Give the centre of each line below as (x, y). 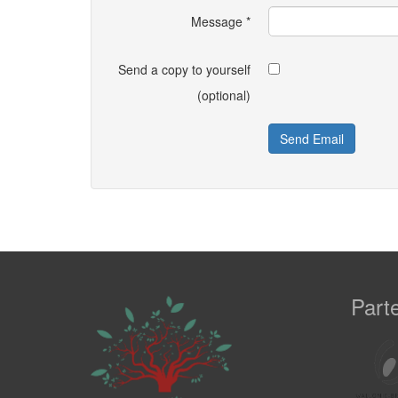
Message (217, 21)
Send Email (312, 139)
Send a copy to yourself (184, 69)
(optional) (224, 95)
